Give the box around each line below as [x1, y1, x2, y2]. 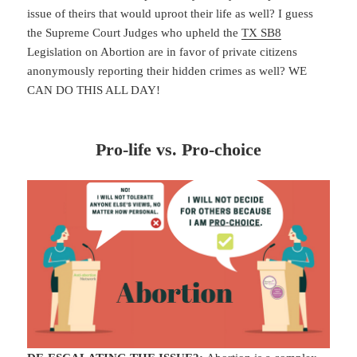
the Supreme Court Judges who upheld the [27, 25, 242, 39]
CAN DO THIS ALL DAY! [27, 83, 161, 96]
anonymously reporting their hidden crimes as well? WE [27, 64, 308, 77]
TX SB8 [241, 25, 282, 39]
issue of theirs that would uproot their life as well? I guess [27, 6, 314, 20]
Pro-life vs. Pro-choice [96, 139, 261, 159]
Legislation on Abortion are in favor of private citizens [27, 45, 298, 58]
